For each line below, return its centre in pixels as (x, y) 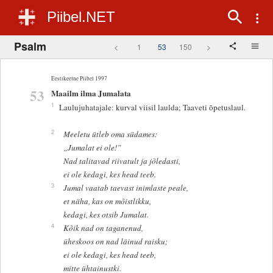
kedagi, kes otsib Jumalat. (106, 215)
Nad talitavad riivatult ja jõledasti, (122, 161)
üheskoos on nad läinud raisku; (115, 242)
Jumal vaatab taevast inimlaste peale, (126, 188)
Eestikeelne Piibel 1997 (79, 78)
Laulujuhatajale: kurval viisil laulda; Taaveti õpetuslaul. (152, 108)
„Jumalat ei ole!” (92, 148)
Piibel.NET (81, 17)
